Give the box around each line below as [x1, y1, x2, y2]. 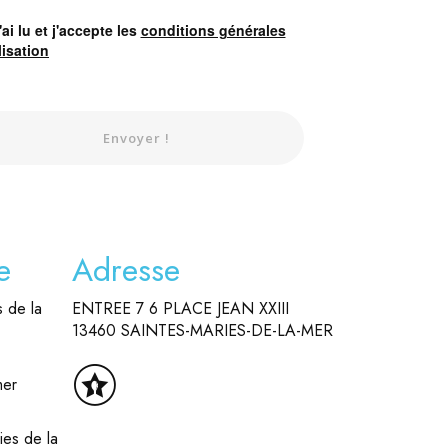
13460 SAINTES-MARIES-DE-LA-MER [72, 319, 333, 342]
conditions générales [140, 20, 286, 40]
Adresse [72, 247, 180, 293]
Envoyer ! [102, 129, 170, 147]
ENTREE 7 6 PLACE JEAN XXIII [72, 297, 289, 320]
